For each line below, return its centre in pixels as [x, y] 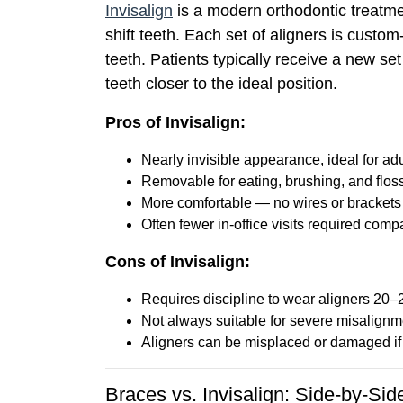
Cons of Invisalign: [178, 261]
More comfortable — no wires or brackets [271, 202]
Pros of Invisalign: [175, 122]
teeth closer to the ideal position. [221, 83]
